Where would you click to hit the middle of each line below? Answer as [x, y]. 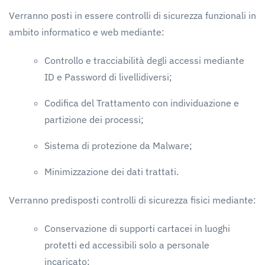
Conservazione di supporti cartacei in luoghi [137, 228]
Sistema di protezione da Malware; [118, 146]
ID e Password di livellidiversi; [108, 77]
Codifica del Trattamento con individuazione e [142, 103]
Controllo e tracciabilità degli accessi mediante [144, 60]
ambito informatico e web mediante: [87, 32]
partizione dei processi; [94, 119]
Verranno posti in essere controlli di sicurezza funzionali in [132, 15]
